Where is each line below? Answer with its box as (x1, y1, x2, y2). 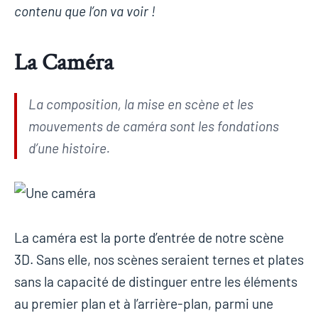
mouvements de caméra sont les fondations (28, 118, 279, 135)
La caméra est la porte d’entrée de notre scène (14, 229, 284, 246)
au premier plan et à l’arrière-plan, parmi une (14, 295, 273, 312)
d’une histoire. (28, 140, 110, 157)
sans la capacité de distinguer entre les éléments (14, 273, 297, 290)
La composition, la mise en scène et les (28, 96, 253, 113)
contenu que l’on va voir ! (14, 3, 155, 20)
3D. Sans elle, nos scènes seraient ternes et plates (14, 251, 304, 268)
